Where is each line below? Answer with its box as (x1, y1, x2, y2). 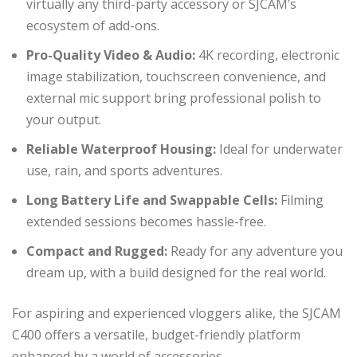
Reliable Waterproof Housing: (26, 139, 216, 158)
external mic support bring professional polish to (26, 88, 321, 107)
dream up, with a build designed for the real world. (26, 263, 326, 281)
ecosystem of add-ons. (26, 16, 159, 34)
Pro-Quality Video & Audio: (26, 45, 195, 64)
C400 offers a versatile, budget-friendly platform (12, 325, 300, 343)
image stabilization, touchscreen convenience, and (26, 67, 326, 85)
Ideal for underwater (216, 139, 343, 158)
